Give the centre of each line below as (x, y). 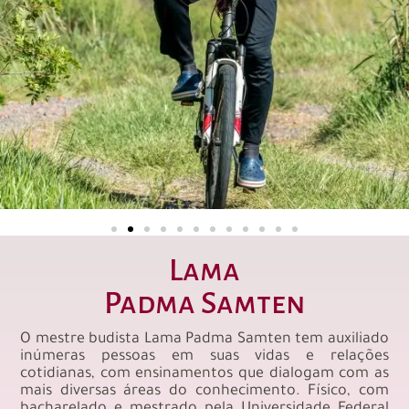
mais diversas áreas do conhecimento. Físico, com (204, 391)
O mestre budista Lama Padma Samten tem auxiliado (204, 339)
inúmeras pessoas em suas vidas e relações (204, 357)
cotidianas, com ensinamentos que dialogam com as (204, 374)
